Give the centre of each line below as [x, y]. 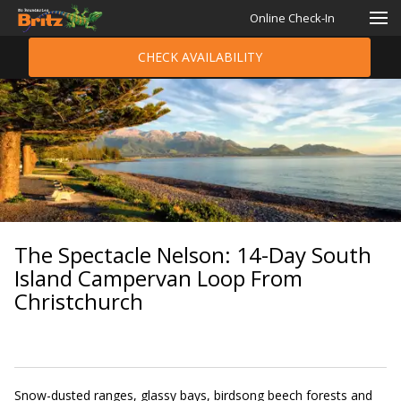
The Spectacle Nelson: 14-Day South [193, 255]
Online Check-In [292, 18]
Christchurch [79, 301]
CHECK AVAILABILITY [200, 57]
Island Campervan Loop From [158, 278]
